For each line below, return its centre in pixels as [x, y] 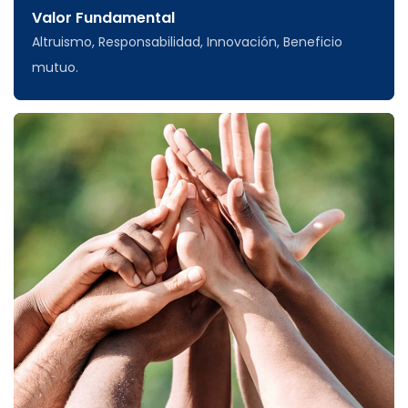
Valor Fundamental [103, 17]
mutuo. [55, 68]
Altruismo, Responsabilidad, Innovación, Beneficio [187, 42]
